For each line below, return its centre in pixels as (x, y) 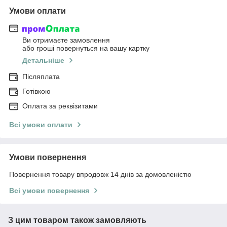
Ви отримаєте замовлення (66, 40)
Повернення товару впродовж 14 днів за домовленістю (100, 175)
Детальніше (43, 61)
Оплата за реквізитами (60, 106)
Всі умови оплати (41, 125)
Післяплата (41, 77)
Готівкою (36, 91)
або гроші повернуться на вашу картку (86, 48)
